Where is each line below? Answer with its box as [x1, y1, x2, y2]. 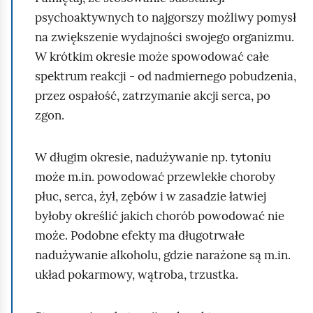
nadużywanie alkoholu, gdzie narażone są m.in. [35, 247, 291, 263]
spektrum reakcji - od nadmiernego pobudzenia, [35, 68, 296, 84]
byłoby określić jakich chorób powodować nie [35, 208, 284, 224]
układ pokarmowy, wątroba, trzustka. [35, 267, 238, 282]
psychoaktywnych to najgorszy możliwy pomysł [35, 10, 296, 25]
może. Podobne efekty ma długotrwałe [35, 228, 245, 243]
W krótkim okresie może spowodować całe [35, 49, 269, 64]
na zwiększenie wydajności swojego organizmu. [35, 29, 294, 45]
